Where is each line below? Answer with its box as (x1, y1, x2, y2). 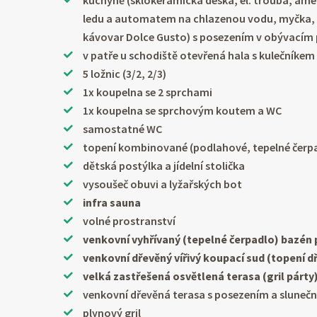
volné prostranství (83, 214, 176, 229)
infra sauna (83, 195, 142, 210)
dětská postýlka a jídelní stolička (83, 158, 246, 173)
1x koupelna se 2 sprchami (83, 85, 213, 100)
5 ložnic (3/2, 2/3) (83, 67, 167, 81)
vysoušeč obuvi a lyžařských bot (83, 177, 243, 192)
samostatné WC (83, 122, 163, 137)
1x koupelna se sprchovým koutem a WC (83, 103, 282, 118)
